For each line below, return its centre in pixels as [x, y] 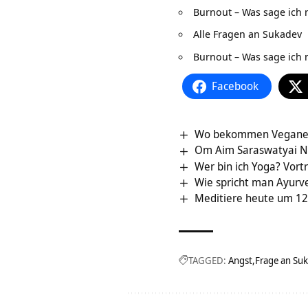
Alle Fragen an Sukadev [247, 34]
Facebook [235, 86]
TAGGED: [207, 261]
